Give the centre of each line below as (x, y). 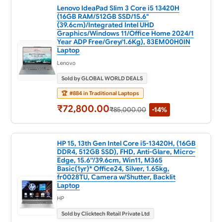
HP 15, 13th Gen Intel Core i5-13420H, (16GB (126, 144)
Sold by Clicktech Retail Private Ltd (105, 214)
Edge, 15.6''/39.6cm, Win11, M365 (110, 161)
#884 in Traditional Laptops (104, 93)
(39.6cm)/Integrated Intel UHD (105, 25)
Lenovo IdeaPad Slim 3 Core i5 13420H (118, 8)
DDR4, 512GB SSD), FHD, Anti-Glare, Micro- (126, 152)
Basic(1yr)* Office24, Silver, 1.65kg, (113, 169)
